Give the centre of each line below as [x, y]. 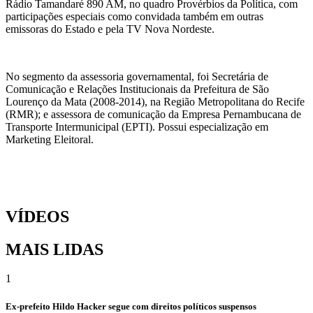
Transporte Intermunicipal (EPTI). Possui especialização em [137, 126]
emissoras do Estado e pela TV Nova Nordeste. [110, 29]
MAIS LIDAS [54, 249]
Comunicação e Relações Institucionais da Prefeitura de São [137, 89]
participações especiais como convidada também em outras [134, 16]
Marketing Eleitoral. [50, 139]
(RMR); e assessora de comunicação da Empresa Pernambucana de [153, 114]
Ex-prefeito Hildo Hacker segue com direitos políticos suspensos [131, 306]
